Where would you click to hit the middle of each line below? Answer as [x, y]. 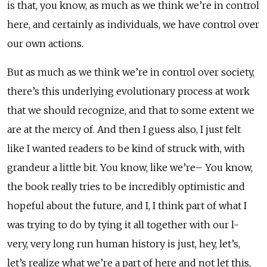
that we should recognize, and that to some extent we [131, 110]
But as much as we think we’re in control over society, [131, 72]
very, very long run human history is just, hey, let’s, [124, 243]
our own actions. [45, 43]
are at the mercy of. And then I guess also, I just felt [124, 129]
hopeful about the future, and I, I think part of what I [127, 205]
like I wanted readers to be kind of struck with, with [126, 148]
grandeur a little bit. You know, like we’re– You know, [130, 167]
